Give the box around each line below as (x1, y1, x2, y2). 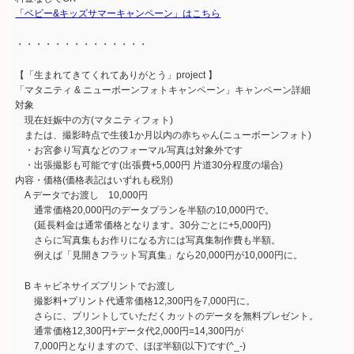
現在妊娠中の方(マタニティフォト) (15, 115, 174, 126)
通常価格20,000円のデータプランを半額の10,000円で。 (15, 205, 275, 217)
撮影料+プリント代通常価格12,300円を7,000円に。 (15, 296, 256, 307)
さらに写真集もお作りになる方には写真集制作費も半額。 (15, 235, 281, 247)
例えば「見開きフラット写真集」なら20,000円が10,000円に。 (15, 250, 303, 262)
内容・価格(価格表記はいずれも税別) (15, 175, 174, 186)
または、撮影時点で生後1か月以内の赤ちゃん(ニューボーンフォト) (15, 130, 312, 141)
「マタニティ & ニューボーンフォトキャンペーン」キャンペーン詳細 (15, 85, 311, 96)
